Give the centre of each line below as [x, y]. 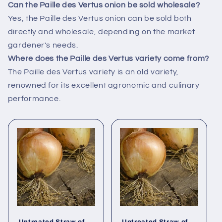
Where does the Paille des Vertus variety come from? [108, 59]
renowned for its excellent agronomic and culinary [104, 85]
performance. [34, 99]
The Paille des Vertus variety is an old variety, [93, 72]
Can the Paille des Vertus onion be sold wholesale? [104, 5]
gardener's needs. [43, 45]
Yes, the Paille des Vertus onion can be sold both [100, 19]
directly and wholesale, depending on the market [101, 32]
